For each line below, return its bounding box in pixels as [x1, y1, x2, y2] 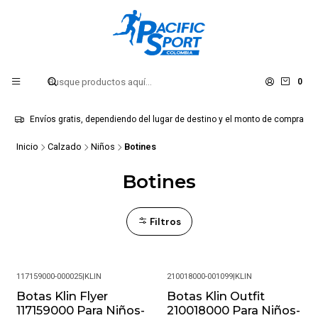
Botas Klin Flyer [16, 288, 108, 303]
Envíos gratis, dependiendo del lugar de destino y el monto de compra [29, 114, 304, 124]
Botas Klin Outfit [167, 288, 265, 303]
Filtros [147, 215, 181, 228]
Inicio [16, 141, 38, 153]
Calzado [47, 141, 82, 153]
